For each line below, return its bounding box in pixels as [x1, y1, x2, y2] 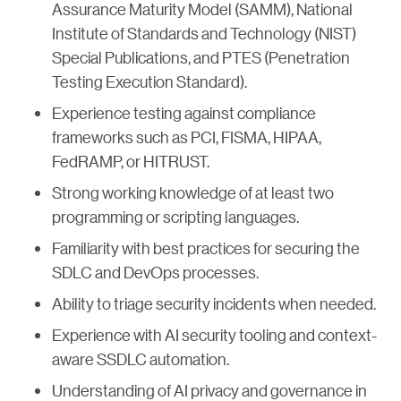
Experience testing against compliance [52, 103, 316, 124]
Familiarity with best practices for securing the [52, 238, 360, 259]
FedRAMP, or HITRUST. [52, 151, 209, 172]
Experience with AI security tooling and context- [52, 325, 377, 346]
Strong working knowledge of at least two [52, 183, 334, 203]
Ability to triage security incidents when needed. [52, 294, 376, 314]
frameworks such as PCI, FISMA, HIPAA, [52, 127, 321, 148]
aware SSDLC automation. [52, 349, 229, 370]
